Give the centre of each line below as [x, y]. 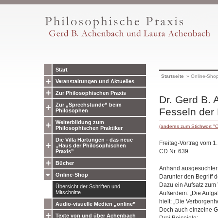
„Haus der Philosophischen [91, 145]
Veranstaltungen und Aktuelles [95, 81]
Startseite [172, 76]
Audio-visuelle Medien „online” [95, 204]
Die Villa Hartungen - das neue [94, 140]
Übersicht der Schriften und [88, 186]
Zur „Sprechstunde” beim [88, 105]
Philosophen [72, 110]
